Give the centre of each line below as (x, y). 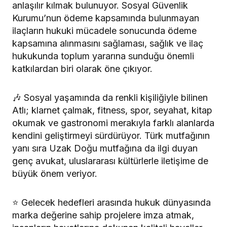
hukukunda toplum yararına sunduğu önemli (103, 56)
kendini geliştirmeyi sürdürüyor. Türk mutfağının (111, 136)
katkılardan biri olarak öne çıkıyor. (82, 69)
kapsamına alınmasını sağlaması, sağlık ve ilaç (108, 44)
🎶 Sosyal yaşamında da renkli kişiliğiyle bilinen (110, 98)
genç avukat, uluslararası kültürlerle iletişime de (110, 161)
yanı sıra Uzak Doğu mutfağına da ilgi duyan (105, 148)
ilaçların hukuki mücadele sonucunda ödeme (104, 31)
